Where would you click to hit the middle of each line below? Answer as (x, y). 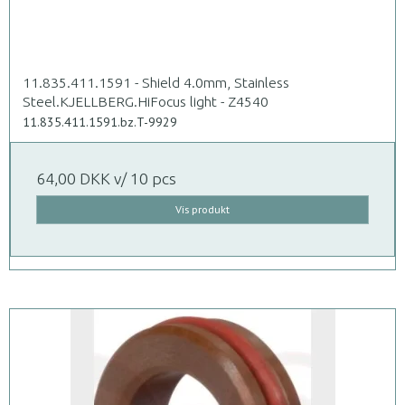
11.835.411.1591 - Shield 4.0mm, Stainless (156, 82)
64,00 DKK (73, 178)
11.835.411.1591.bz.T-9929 (100, 122)
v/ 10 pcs (143, 178)
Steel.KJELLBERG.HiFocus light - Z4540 (146, 101)
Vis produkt (202, 209)
